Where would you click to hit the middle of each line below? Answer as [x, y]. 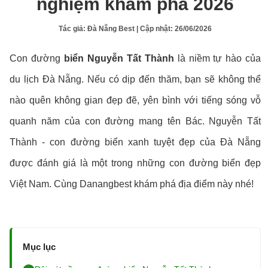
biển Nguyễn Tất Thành [119, 58]
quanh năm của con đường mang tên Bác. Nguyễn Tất [135, 121]
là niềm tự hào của [217, 58]
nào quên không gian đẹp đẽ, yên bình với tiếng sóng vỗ [135, 100]
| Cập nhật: [155, 29]
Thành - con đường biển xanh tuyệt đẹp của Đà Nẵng [135, 142]
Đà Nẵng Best [111, 29]
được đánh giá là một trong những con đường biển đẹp [135, 163]
